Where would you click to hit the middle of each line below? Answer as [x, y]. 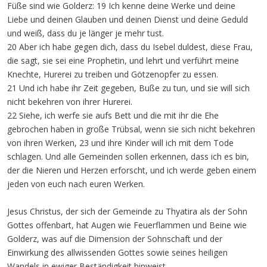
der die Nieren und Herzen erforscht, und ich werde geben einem [132, 170]
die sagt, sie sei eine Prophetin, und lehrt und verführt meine [123, 60]
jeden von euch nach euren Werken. [76, 184]
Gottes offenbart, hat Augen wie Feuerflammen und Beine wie [127, 225]
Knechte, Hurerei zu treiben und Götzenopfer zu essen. [113, 74]
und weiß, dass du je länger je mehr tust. [86, 33]
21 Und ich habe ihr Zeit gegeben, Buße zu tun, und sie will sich [128, 88]
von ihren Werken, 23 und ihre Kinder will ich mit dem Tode [120, 143]
